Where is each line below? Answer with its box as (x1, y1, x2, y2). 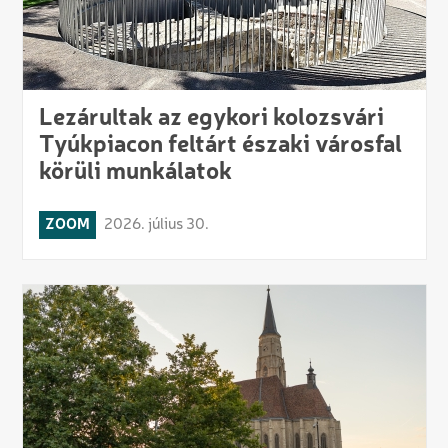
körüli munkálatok (38, 160, 232, 185)
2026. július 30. (103, 216, 209, 233)
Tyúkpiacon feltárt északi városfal (38, 133, 402, 158)
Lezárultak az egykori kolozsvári (38, 106, 384, 131)
